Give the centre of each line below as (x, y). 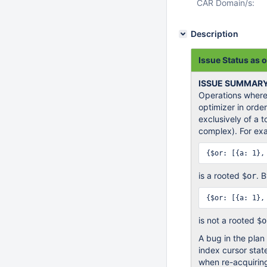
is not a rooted (228, 220)
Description (215, 34)
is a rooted (220, 176)
